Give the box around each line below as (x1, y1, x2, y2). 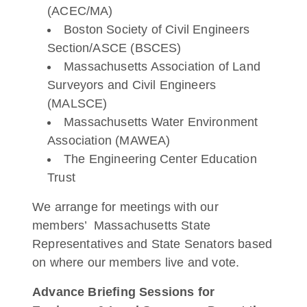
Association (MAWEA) (47, 134, 171, 147)
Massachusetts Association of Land (64, 60, 260, 73)
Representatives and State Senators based (32, 237, 273, 251)
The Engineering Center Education (64, 152, 257, 166)
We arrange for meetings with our (32, 200, 219, 214)
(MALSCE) (47, 97, 108, 110)
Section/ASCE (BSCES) (47, 41, 182, 55)
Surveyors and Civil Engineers (47, 78, 217, 92)
